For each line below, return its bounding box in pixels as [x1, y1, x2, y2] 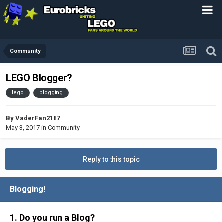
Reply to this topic [82, 155, 140, 163]
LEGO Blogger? [6, 72, 72, 84]
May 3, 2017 [6, 123, 40, 131]
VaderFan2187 [15, 114, 60, 122]
